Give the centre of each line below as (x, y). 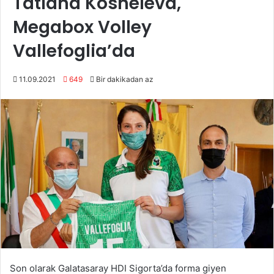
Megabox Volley (82, 28)
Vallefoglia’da (74, 51)
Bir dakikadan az (124, 80)
